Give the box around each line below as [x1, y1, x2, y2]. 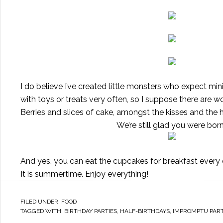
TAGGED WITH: [20, 208, 64, 215]
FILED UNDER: [20, 198, 61, 205]
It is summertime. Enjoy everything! [20, 169, 148, 179]
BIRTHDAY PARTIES [64, 208, 117, 215]
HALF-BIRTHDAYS [120, 208, 170, 215]
